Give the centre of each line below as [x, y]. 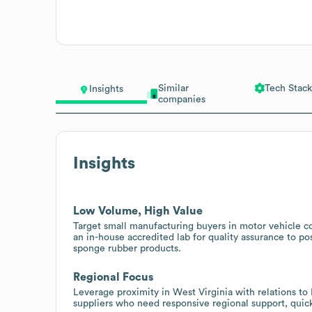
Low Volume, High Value [138, 211]
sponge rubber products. [127, 248]
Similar [173, 88]
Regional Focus [113, 277]
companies [181, 99]
